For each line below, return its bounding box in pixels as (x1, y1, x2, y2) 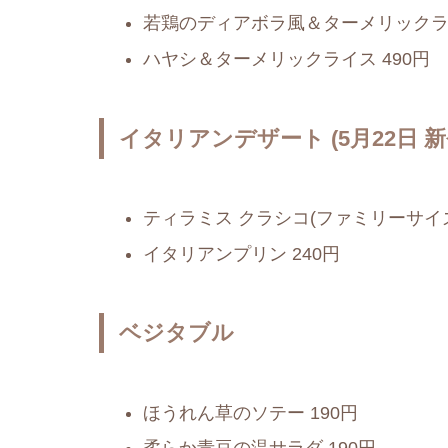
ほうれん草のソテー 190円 (142, 402, 358, 423)
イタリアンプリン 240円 (142, 243, 340, 264)
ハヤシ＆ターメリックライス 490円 (142, 49, 430, 69)
